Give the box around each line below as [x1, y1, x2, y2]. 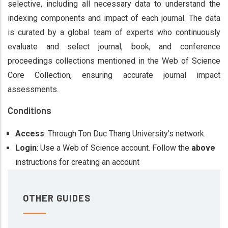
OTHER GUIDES [23, 192, 91, 204]
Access [15, 129, 44, 138]
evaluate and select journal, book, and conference [8, 42, 220, 51]
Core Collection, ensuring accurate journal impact [8, 70, 220, 80]
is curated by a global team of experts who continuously [8, 27, 220, 37]
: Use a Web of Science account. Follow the [37, 143, 189, 153]
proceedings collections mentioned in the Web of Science [8, 56, 220, 66]
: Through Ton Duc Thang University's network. [44, 129, 206, 138]
